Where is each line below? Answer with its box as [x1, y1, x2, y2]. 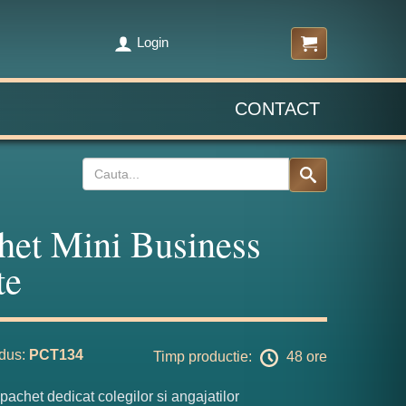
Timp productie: [153, 349, 256, 365]
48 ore [283, 349, 327, 365]
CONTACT [235, 99, 320, 119]
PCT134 [29, 347, 83, 362]
